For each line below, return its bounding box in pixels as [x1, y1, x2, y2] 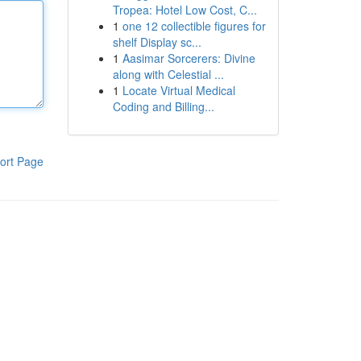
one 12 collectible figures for [122, 18, 266, 34]
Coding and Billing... [112, 98, 214, 114]
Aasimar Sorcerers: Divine [122, 50, 255, 66]
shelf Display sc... [112, 34, 201, 50]
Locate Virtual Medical [122, 82, 235, 98]
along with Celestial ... [112, 66, 224, 82]
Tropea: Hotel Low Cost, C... [112, 2, 257, 18]
